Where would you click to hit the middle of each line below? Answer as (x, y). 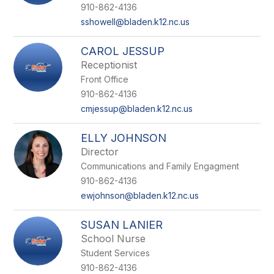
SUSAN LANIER (122, 225)
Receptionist (109, 65)
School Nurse (113, 239)
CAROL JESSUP (123, 51)
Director (100, 152)
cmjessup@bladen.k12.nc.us (137, 109)
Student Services (116, 253)
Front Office (105, 79)
